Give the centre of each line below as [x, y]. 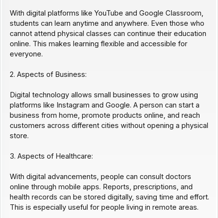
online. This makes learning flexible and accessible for [98, 44]
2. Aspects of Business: [48, 75]
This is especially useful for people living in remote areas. [104, 208]
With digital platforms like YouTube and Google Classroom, [106, 13]
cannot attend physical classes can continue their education [108, 34]
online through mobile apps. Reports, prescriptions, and [101, 187]
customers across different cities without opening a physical [109, 126]
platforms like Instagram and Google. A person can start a [104, 105]
